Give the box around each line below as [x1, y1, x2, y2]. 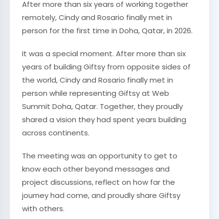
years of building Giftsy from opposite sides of [22, 62, 191, 72]
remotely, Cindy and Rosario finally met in [22, 12, 172, 22]
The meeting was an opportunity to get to [22, 151, 177, 161]
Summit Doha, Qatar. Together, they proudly [22, 101, 183, 111]
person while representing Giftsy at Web [22, 88, 169, 98]
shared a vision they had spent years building [22, 114, 186, 125]
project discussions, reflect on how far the [22, 177, 175, 187]
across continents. [22, 128, 89, 138]
